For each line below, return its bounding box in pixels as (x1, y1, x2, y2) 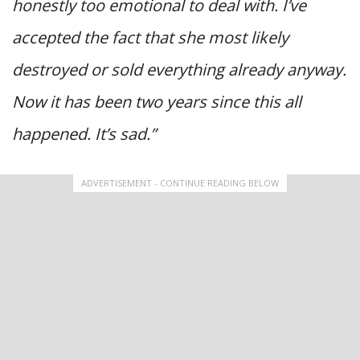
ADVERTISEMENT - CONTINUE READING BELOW (81, 176, 279, 189)
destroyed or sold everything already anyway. (12, 58, 346, 80)
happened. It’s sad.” (12, 122, 156, 145)
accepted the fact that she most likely (12, 26, 288, 48)
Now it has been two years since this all (12, 90, 301, 112)
